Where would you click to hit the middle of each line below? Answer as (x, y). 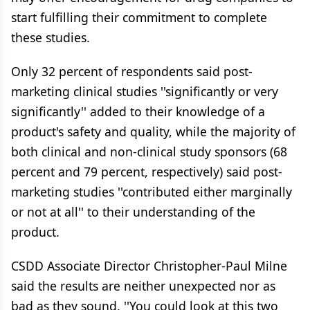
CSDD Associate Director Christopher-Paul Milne (149, 266)
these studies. (51, 37)
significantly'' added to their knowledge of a (138, 111)
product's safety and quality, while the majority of (153, 131)
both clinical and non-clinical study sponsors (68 (149, 152)
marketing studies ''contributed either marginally (152, 192)
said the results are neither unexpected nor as (143, 286)
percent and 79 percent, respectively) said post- (147, 172)
